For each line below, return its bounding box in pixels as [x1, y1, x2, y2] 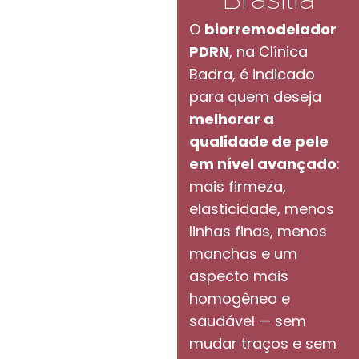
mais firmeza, [189, 175, 287, 196]
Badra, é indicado [189, 63, 316, 84]
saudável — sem [189, 310, 307, 331]
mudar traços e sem [189, 333, 337, 353]
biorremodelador [204, 18, 337, 39]
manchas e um [189, 243, 298, 264]
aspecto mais [189, 265, 289, 286]
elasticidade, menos [189, 198, 335, 219]
